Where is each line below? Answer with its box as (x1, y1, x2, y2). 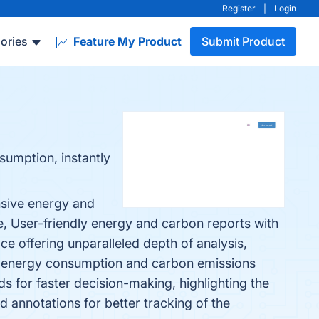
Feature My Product (70, 34, 182, 48)
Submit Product (202, 34, 285, 48)
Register (222, 3, 256, 14)
